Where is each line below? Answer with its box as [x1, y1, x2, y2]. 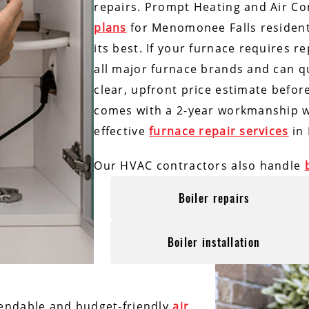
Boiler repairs [178, 190, 250, 207]
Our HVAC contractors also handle [94, 158, 301, 174]
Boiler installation [167, 234, 261, 251]
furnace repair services [149, 123, 289, 139]
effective [94, 123, 150, 139]
